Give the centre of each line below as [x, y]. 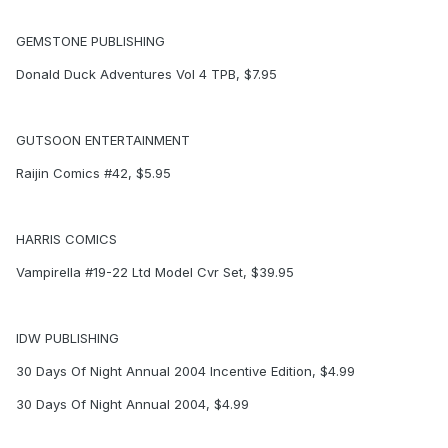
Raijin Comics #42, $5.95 [93, 173]
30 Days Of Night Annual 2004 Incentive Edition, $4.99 [185, 371]
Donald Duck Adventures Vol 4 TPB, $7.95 [146, 74]
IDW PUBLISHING [67, 338]
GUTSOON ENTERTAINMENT [103, 140]
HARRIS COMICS [66, 239]
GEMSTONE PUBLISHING [90, 41]
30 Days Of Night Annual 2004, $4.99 [132, 404]
